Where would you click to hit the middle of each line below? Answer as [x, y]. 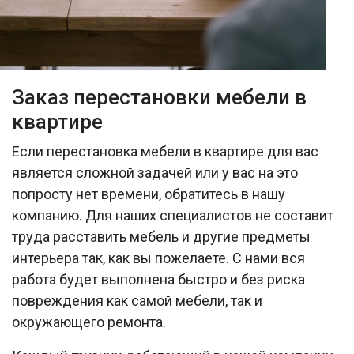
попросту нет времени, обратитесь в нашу [149, 194]
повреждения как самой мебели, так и [137, 300]
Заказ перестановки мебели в [159, 97]
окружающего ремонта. [89, 322]
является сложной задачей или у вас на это [155, 172]
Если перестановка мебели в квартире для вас [165, 151]
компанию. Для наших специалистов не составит [173, 215]
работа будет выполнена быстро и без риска [158, 279]
